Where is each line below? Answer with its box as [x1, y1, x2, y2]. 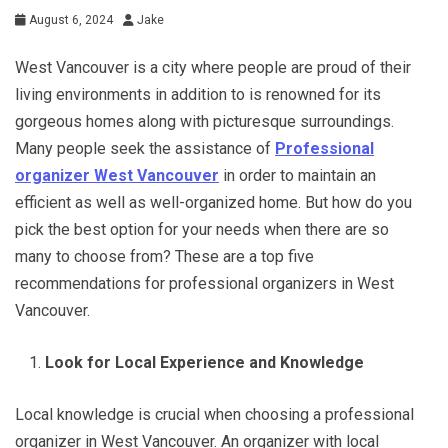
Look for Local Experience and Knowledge [45, 352, 364, 372]
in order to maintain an [219, 165, 376, 185]
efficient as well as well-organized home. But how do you [15, 192, 412, 212]
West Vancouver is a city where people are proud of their [15, 57, 411, 77]
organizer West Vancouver [15, 165, 219, 185]
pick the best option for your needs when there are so [15, 219, 389, 239]
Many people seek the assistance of [15, 138, 275, 158]
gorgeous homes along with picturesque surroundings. [15, 111, 394, 131]
